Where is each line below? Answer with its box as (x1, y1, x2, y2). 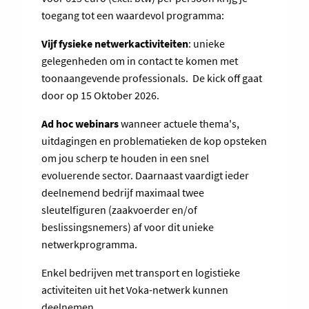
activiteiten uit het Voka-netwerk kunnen (41, 283, 228, 297)
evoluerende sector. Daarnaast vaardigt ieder (41, 168, 249, 183)
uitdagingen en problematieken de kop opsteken (41, 134, 267, 148)
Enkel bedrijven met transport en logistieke (41, 266, 240, 280)
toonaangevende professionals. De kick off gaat (41, 71, 262, 86)
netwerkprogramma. (41, 237, 139, 252)
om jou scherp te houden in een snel (41, 151, 209, 166)
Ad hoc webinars (41, 117, 119, 131)
